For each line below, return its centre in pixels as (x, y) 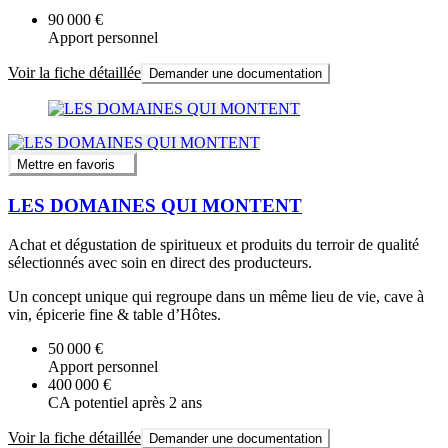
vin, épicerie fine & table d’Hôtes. (114, 314)
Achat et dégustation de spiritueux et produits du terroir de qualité (213, 244)
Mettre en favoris (66, 165)
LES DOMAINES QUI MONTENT (155, 206)
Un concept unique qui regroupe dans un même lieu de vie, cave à (216, 296)
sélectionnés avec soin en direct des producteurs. (160, 262)
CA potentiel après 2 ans (125, 402)
